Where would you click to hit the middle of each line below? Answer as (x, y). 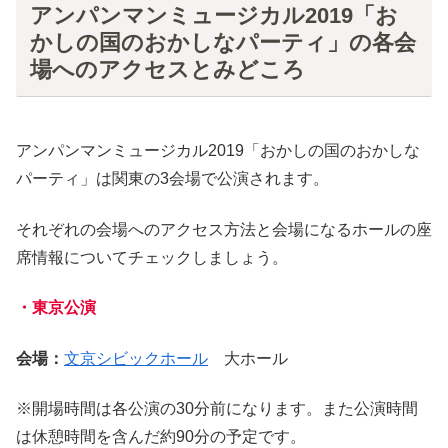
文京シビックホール (136, 358)
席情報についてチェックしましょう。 (152, 257)
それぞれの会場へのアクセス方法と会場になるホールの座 (224, 229)
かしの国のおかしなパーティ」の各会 (222, 42)
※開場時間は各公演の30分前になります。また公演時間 (217, 408)
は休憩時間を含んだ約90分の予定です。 (161, 436)
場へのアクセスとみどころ (167, 69)
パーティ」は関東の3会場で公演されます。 (172, 179)
